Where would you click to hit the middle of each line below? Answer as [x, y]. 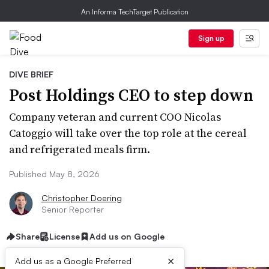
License [65, 236]
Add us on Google [127, 236]
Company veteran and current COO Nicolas [115, 117]
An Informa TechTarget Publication [134, 12]
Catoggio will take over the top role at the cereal [128, 133]
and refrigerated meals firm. [80, 149]
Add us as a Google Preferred [73, 261]
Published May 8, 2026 [54, 174]
